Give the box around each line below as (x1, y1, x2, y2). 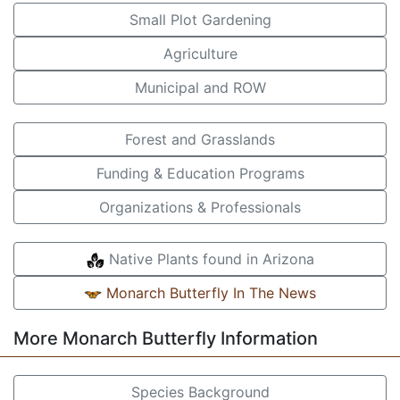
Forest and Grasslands (125, 130, 275, 148)
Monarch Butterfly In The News (102, 284, 316, 302)
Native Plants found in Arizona (104, 250, 314, 268)
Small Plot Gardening (129, 11, 271, 29)
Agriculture (162, 45, 237, 62)
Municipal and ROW (134, 79, 266, 96)
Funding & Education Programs (96, 164, 304, 182)
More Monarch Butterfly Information (13, 328, 318, 349)
